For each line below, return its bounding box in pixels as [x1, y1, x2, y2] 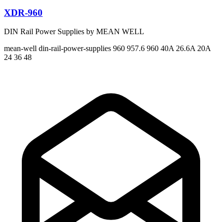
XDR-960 [4, 7, 43, 18]
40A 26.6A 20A [161, 44, 211, 53]
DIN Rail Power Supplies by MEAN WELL [4, 27, 144, 36]
